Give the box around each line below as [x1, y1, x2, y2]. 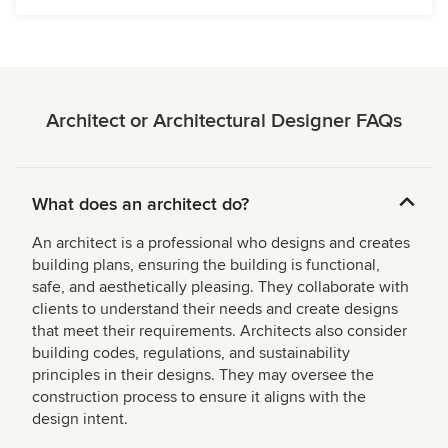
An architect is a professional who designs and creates [32, 233, 410, 254]
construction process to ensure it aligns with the [32, 387, 366, 408]
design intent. [32, 409, 128, 430]
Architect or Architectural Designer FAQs [46, 109, 402, 134]
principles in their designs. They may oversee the [32, 365, 374, 386]
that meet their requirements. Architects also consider [32, 321, 407, 342]
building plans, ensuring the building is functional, [32, 255, 380, 276]
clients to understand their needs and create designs [32, 299, 398, 320]
